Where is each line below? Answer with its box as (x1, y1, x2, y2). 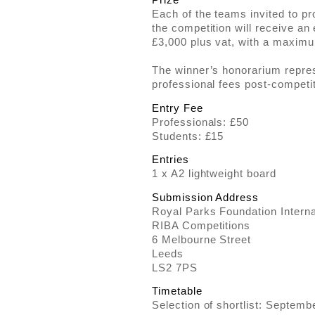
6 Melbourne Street (152, 233, 252, 245)
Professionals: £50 (152, 115, 250, 128)
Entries (152, 153, 189, 166)
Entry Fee (152, 101, 203, 114)
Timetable (152, 285, 202, 297)
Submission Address (152, 191, 259, 203)
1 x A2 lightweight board (152, 167, 276, 180)
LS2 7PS (152, 261, 198, 274)
